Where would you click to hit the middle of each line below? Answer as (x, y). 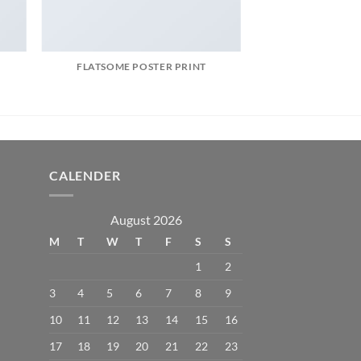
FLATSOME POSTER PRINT (141, 67)
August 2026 (146, 219)
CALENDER (85, 176)
